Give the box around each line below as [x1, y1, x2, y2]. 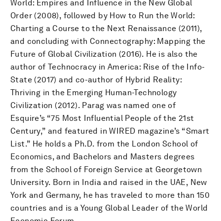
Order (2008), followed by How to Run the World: [10, 10, 195, 20]
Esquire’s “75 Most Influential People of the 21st [10, 113, 194, 123]
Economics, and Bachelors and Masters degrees [10, 151, 195, 161]
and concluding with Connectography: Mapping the [10, 36, 206, 46]
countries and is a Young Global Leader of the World [10, 203, 208, 213]
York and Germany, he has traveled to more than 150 [10, 190, 210, 200]
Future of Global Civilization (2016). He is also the [10, 49, 198, 59]
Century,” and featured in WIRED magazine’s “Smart [10, 126, 210, 136]
